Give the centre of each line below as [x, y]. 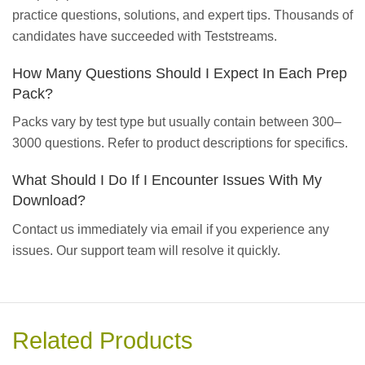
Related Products [103, 341]
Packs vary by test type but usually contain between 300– [177, 122]
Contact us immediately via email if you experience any [171, 230]
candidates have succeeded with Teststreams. [145, 36]
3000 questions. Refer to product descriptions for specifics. [180, 143]
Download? [49, 201]
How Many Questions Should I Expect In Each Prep [180, 73]
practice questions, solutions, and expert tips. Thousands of [182, 15]
